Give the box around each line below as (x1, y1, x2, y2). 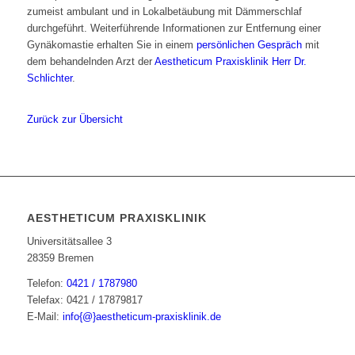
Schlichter (26, 72, 72, 85)
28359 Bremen (26, 252, 94, 265)
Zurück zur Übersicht (26, 113, 123, 126)
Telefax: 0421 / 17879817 (26, 294, 143, 307)
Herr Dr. (271, 55, 307, 68)
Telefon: (26, 277, 67, 290)
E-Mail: (26, 311, 63, 323)
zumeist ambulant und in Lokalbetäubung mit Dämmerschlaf (26, 6, 302, 18)
